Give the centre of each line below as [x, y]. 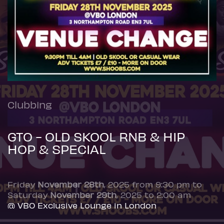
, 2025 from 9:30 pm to [153, 184]
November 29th [83, 194]
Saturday [29, 194]
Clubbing [30, 104]
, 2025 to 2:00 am [154, 194]
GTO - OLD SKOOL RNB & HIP [96, 136]
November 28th [71, 184]
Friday [22, 184]
